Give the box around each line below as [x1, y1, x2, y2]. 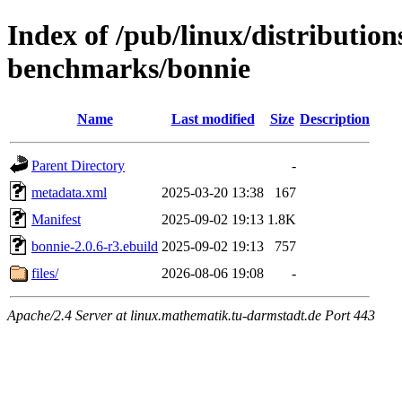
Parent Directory [31, 157, 125, 173]
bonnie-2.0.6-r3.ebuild [31, 238, 158, 254]
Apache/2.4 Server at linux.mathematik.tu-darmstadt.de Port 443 [7, 307, 375, 323]
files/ [31, 265, 58, 281]
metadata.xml [31, 184, 107, 200]
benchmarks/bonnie [7, 52, 250, 85]
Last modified [170, 110, 255, 127]
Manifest [31, 211, 81, 227]
